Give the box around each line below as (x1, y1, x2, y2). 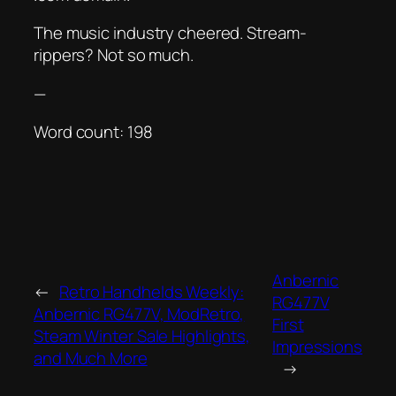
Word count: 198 (34, 120, 153, 144)
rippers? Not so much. (34, 43, 194, 67)
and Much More (34, 346, 148, 369)
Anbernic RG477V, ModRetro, (34, 301, 245, 325)
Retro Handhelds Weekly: (58, 279, 244, 303)
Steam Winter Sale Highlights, (34, 324, 251, 347)
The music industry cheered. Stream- (34, 21, 307, 45)
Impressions (272, 335, 362, 359)
